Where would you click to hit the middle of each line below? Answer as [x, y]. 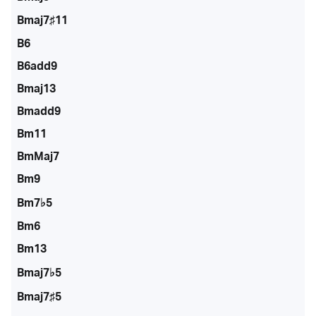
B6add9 [37, 66]
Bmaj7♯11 [42, 20]
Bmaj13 [36, 89]
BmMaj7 [38, 156]
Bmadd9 [39, 111]
